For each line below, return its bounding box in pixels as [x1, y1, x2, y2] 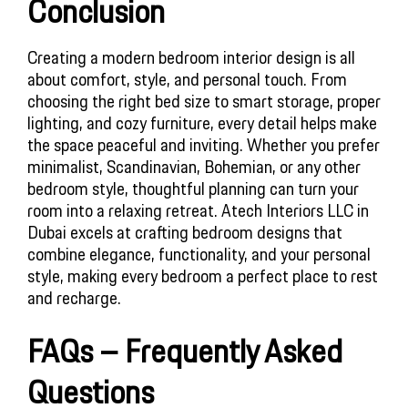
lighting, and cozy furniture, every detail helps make [27, 109, 377, 138]
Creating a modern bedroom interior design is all [27, 44, 355, 72]
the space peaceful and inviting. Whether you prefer [27, 131, 380, 159]
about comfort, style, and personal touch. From [27, 66, 347, 94]
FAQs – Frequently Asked [27, 326, 342, 377]
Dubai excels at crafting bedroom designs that [27, 219, 342, 247]
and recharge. [27, 284, 121, 312]
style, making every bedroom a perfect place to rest [27, 262, 378, 291]
